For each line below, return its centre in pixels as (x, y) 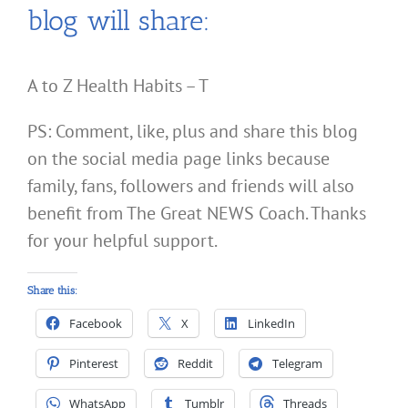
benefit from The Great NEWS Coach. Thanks (197, 214)
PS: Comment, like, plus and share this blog (193, 132)
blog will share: (119, 21)
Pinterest (94, 364)
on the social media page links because (178, 159)
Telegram (297, 364)
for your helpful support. (122, 241)
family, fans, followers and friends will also (191, 186)
